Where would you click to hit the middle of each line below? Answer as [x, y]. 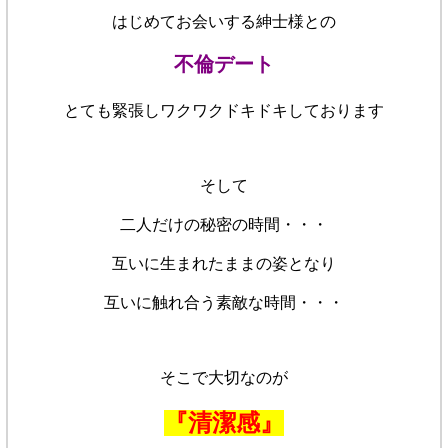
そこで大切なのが [224, 378]
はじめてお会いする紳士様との [224, 22]
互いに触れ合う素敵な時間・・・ [224, 303]
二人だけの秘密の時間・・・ [224, 225]
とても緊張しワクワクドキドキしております [224, 111]
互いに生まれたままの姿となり [224, 264]
